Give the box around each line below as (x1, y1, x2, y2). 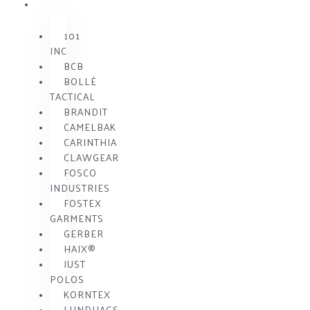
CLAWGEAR (63, 149, 119, 167)
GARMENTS (49, 210, 104, 228)
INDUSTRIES (49, 179, 110, 197)
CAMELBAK (63, 118, 116, 136)
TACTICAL (49, 88, 95, 106)
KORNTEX (63, 286, 111, 304)
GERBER (63, 225, 104, 243)
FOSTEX (63, 194, 102, 212)
